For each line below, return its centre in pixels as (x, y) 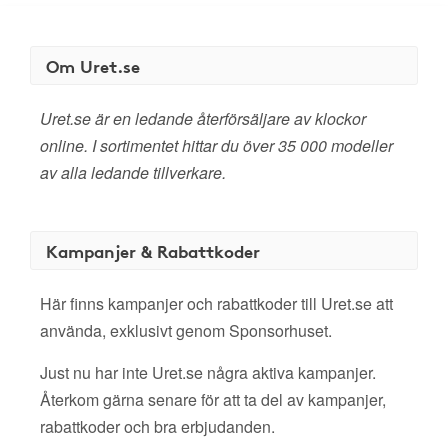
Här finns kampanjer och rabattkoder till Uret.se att (216, 303)
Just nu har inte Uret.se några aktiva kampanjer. (208, 372)
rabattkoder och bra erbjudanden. (157, 426)
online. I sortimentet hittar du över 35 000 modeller (216, 145)
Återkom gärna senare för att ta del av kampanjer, (213, 399)
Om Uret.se (93, 65)
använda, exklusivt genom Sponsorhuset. (186, 330)
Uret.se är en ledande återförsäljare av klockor (203, 118)
